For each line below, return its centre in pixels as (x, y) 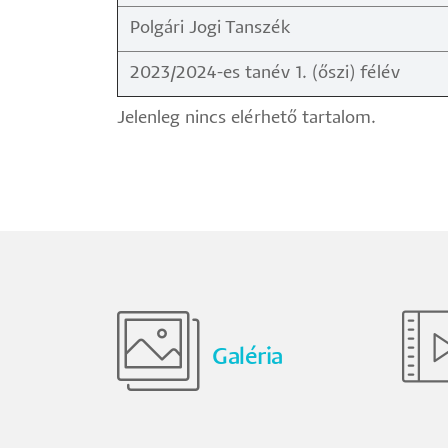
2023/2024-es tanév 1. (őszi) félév (265, 73)
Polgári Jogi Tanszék (210, 28)
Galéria (247, 357)
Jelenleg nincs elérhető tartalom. (246, 118)
